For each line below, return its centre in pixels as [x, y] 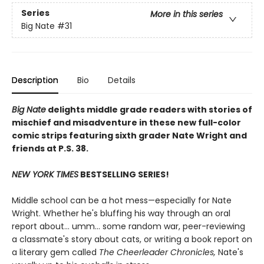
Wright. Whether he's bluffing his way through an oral [121, 213]
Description [35, 80]
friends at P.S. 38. [50, 148]
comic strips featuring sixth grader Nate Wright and [129, 136]
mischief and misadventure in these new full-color [126, 123]
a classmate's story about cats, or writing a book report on [132, 239]
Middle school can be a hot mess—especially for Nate [122, 200]
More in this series [187, 14]
